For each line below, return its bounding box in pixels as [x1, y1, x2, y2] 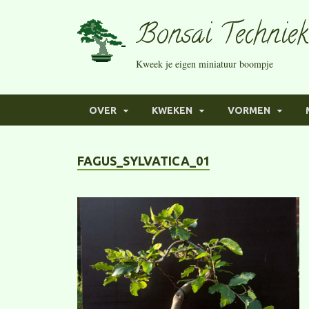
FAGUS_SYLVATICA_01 [77, 154, 210, 168]
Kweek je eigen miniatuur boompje [136, 57, 273, 70]
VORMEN [228, 104, 270, 116]
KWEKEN [152, 104, 192, 116]
